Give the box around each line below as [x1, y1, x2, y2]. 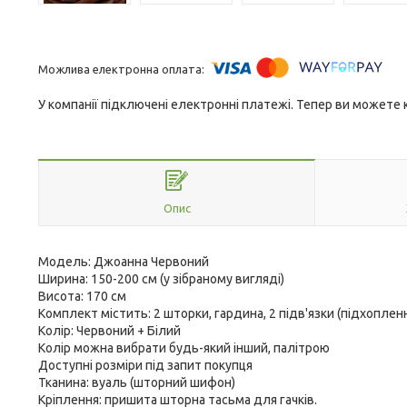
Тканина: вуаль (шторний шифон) [38, 375, 235, 390]
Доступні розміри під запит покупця [38, 358, 253, 372]
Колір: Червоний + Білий [38, 323, 181, 338]
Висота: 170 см [38, 289, 126, 303]
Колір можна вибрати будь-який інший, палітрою [38, 341, 330, 355]
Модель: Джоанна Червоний [38, 254, 209, 269]
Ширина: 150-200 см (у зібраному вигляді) [38, 272, 284, 286]
